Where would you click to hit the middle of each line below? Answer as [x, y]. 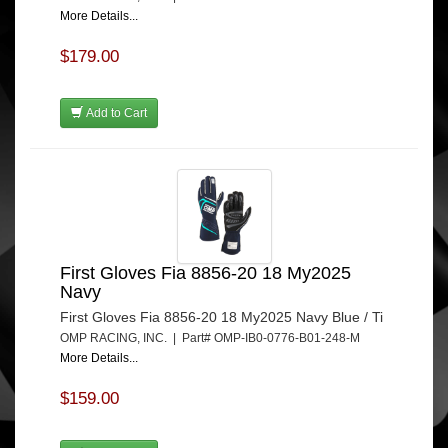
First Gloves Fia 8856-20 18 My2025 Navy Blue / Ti [221, 316]
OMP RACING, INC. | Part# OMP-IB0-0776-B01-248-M [213, 337]
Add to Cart [115, 112]
